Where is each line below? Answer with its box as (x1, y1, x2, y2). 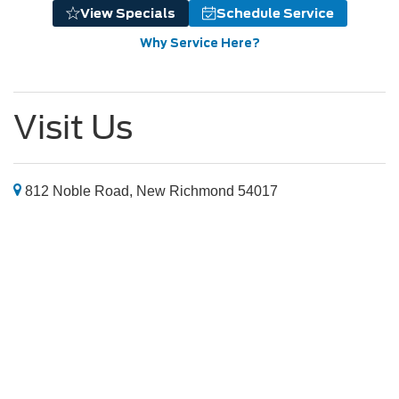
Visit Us (13, 107, 133, 147)
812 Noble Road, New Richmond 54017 (21, 183, 278, 199)
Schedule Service (216, 5, 334, 20)
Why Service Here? (139, 36, 260, 50)
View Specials (79, 5, 175, 20)
